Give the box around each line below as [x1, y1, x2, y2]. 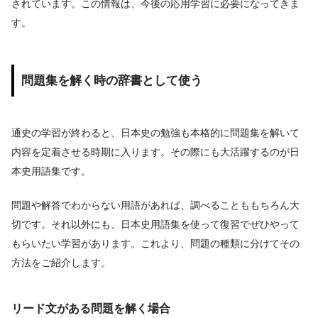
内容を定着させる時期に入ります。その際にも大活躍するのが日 [11, 146, 300, 158]
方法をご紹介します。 [11, 257, 111, 269]
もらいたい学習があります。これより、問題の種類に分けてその [11, 238, 300, 250]
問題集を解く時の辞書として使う [21, 72, 202, 87]
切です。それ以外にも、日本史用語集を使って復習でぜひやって [11, 219, 300, 231]
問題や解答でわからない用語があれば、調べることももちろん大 [11, 199, 300, 212]
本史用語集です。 [11, 165, 91, 177]
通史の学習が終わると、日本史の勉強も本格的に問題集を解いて [11, 126, 300, 138]
